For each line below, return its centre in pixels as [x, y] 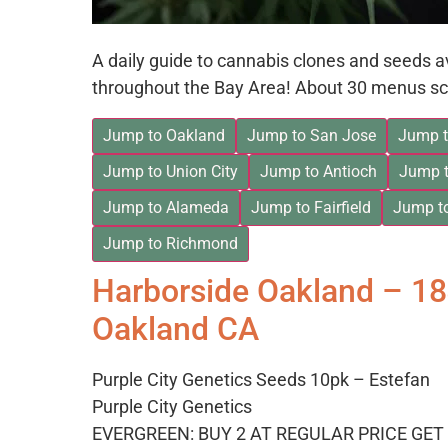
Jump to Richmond [170, 244]
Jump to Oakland [164, 136]
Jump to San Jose [311, 136]
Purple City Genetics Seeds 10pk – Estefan [261, 380]
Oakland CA [175, 329]
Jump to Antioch [318, 172]
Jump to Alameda [166, 208]
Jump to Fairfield [311, 208]
